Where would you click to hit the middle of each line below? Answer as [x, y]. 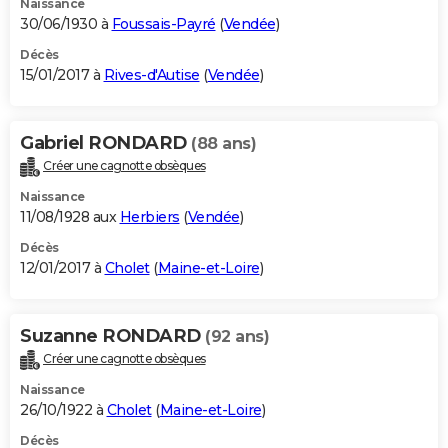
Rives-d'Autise [151, 74]
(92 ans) [237, 336]
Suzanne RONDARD [112, 335]
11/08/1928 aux [70, 216]
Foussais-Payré [163, 23]
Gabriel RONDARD [105, 142]
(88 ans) [223, 143]
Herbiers [149, 216]
